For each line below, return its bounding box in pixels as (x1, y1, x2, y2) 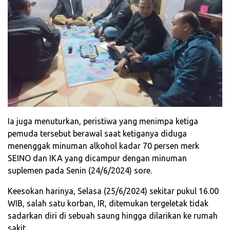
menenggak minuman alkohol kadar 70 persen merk (8, 141, 199, 151)
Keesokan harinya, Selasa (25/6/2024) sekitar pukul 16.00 (8, 186, 219, 196)
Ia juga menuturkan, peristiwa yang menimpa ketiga (8, 117, 198, 126)
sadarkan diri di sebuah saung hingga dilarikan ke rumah (8, 211, 218, 221)
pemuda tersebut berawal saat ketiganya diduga (8, 129, 187, 139)
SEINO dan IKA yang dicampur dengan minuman (8, 154, 187, 163)
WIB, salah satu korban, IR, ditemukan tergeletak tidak (8, 199, 208, 208)
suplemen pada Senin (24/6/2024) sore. (8, 166, 152, 176)
